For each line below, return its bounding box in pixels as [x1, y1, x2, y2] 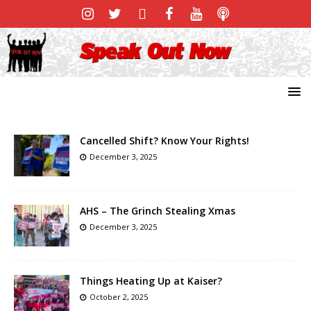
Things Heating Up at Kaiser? [80, 274, 222, 287]
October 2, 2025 [90, 291, 148, 302]
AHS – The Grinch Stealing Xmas [80, 203, 235, 217]
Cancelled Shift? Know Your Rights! [80, 133, 249, 147]
